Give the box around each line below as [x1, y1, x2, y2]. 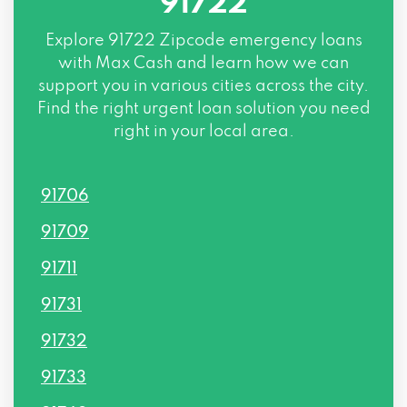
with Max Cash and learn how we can [58, 55, 349, 72]
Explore [45, 33, 108, 49]
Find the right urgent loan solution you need [36, 101, 371, 117]
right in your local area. [113, 124, 294, 140]
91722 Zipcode [107, 33, 225, 49]
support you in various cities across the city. [38, 78, 369, 94]
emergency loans [224, 33, 362, 49]
